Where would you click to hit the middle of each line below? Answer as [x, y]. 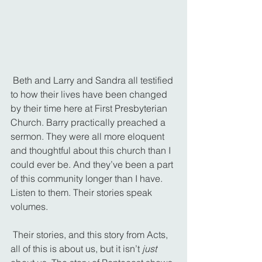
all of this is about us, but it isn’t [76, 249]
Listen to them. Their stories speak [82, 193]
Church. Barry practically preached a [89, 123]
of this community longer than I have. [88, 179]
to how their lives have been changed [90, 94]
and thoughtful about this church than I [92, 151]
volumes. [29, 207]
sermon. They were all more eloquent [89, 137]
